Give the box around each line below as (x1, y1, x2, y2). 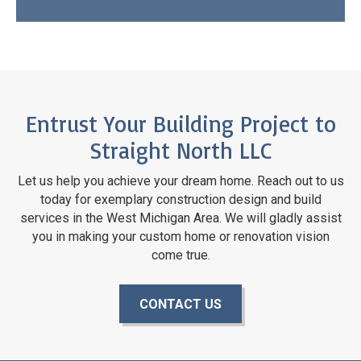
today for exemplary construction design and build (39, 191, 322, 207)
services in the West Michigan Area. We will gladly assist (19, 210, 342, 226)
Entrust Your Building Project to (25, 109, 336, 138)
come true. (151, 247, 210, 263)
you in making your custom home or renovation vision (31, 228, 330, 244)
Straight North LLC (89, 135, 272, 164)
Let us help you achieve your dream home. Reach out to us (17, 172, 344, 189)
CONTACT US (139, 297, 222, 313)
